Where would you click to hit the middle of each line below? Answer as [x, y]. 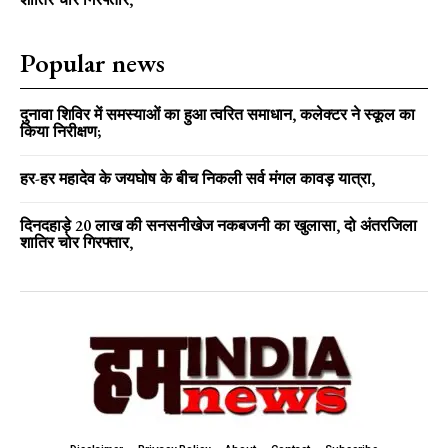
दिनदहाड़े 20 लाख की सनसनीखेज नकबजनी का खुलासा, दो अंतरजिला [218, 225]
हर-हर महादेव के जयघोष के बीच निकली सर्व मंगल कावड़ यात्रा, [199, 178]
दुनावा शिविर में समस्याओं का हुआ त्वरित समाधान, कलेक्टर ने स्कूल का [217, 114]
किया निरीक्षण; [60, 131]
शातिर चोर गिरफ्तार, [76, 242]
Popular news [92, 62]
